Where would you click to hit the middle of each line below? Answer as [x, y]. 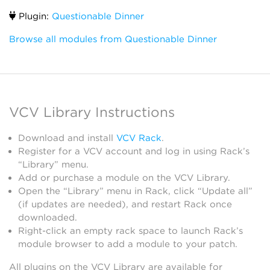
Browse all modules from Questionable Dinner [113, 39]
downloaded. [48, 218]
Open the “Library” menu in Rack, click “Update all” [135, 191]
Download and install [67, 138]
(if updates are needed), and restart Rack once [125, 204]
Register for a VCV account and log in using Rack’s [134, 151]
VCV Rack [139, 138]
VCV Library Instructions [92, 112]
